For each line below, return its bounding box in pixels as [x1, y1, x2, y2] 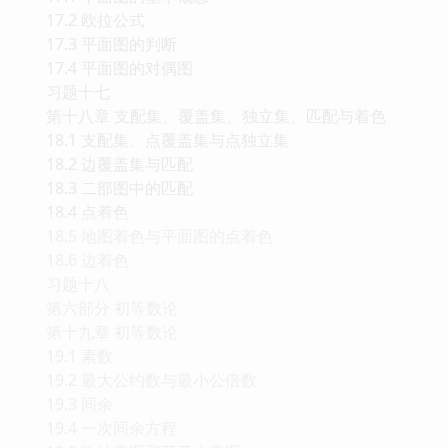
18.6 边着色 [46, 351, 129, 374]
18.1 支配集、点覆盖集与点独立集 [46, 231, 289, 254]
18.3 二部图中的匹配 [46, 279, 193, 302]
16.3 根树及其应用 [46, 15, 177, 38]
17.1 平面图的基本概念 [46, 87, 209, 110]
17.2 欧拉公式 [46, 111, 145, 134]
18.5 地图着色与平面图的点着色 [46, 327, 273, 350]
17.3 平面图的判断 [46, 135, 177, 158]
